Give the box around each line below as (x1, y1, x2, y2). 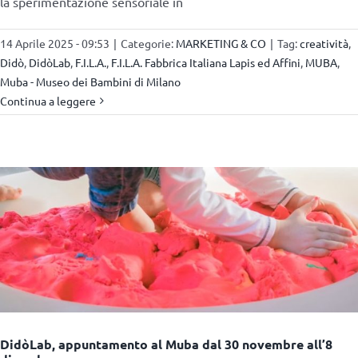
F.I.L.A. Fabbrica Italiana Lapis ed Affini (111, 55, 300, 70)
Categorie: (121, 36, 176, 51)
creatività (300, 36, 348, 51)
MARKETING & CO (176, 36, 266, 51)
